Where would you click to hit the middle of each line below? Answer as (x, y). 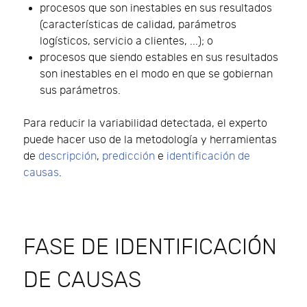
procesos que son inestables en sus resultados (156, 8)
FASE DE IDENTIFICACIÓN (150, 247)
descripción (67, 156)
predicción (128, 156)
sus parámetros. (80, 90)
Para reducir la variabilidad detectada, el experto (145, 123)
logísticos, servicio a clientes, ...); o (128, 41)
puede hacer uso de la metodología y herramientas (150, 140)
